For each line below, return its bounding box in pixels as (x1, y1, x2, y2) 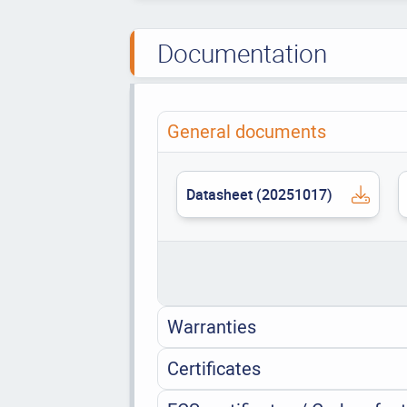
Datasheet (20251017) (185, 184, 333, 205)
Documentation (156, 35, 327, 71)
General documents (166, 119, 326, 144)
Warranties (166, 314, 256, 340)
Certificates (166, 356, 261, 382)
